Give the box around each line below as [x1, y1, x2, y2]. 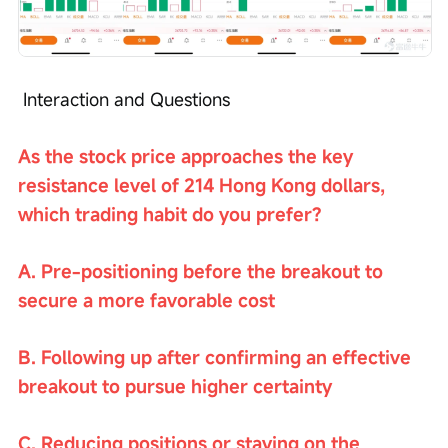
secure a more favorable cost [18, 287, 275, 312]
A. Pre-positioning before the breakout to [18, 258, 388, 283]
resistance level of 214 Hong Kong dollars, [18, 172, 390, 197]
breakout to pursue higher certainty [18, 373, 332, 398]
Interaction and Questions [23, 86, 230, 111]
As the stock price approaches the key [18, 143, 358, 168]
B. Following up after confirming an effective [18, 344, 416, 369]
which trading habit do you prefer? [18, 201, 322, 226]
